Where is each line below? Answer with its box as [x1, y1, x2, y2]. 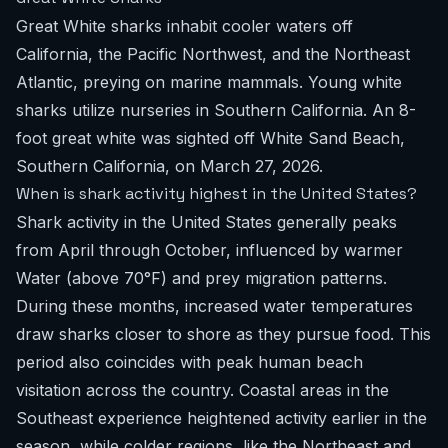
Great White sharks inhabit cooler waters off [16, 16, 353, 36]
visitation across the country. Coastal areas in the [16, 380, 389, 400]
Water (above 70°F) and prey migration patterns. [16, 268, 387, 288]
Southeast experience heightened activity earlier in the [16, 408, 427, 428]
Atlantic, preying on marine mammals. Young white [16, 72, 402, 92]
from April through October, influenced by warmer [16, 240, 403, 260]
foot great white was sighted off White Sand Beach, [16, 128, 405, 148]
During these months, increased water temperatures [16, 296, 413, 316]
